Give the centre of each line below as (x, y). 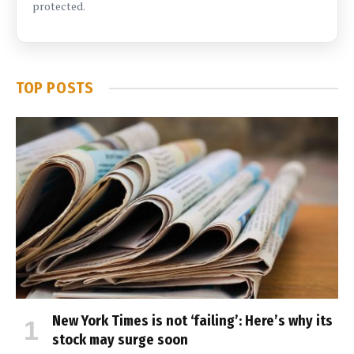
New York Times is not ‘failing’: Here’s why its (192, 320)
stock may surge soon (120, 339)
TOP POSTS (55, 88)
